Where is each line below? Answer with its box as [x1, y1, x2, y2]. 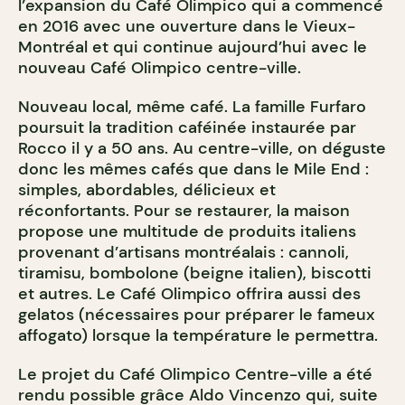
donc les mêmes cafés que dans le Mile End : [18, 158, 369, 181]
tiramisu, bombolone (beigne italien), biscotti [18, 262, 372, 285]
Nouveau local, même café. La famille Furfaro [18, 96, 366, 118]
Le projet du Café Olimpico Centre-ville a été [18, 363, 372, 386]
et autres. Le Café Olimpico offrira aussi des [18, 283, 361, 306]
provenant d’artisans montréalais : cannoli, [18, 241, 349, 264]
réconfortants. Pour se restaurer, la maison [18, 200, 350, 222]
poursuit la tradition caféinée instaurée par [18, 117, 356, 139]
